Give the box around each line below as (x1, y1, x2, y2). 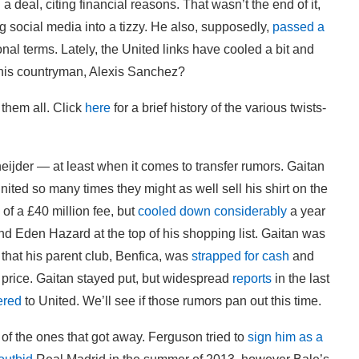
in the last (272, 271, 329, 285)
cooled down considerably (138, 204, 287, 218)
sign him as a (248, 329, 323, 344)
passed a (272, 19, 325, 34)
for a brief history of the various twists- (111, 100, 326, 115)
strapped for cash (192, 248, 289, 263)
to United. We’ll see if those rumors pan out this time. (22, 293, 321, 308)
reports (232, 271, 272, 285)
